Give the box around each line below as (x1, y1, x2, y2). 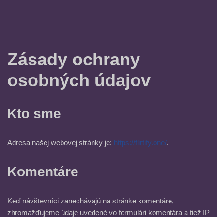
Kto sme (7, 106, 61, 122)
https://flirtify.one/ (114, 139, 167, 147)
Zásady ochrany (7, 49, 140, 70)
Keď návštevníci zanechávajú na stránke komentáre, (7, 197, 174, 205)
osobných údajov (7, 70, 151, 91)
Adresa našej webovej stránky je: (7, 139, 114, 147)
